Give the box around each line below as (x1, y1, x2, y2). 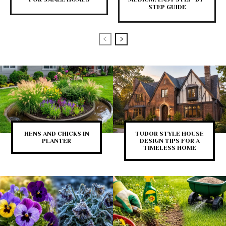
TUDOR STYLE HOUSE (135, 130, 204, 138)
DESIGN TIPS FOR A (139, 137, 200, 145)
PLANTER (42, 137, 71, 145)
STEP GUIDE (148, 4, 186, 11)
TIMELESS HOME (143, 144, 196, 152)
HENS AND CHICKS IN (24, 130, 89, 138)
